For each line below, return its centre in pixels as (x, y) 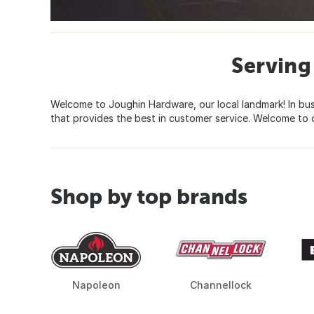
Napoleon (96, 285)
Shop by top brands (149, 197)
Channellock (221, 285)
